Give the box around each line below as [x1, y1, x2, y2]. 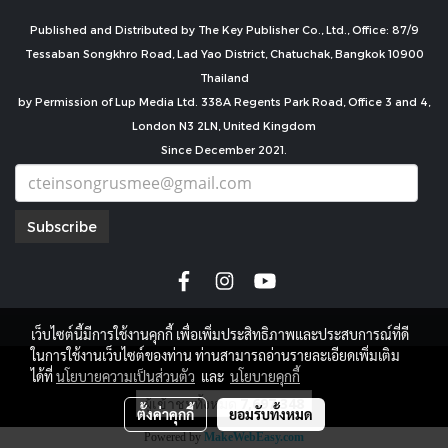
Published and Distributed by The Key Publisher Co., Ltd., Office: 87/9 [29, 23, 419, 36]
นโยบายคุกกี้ [230, 367, 300, 385]
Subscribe [27, 218, 97, 236]
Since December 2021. [161, 143, 287, 156]
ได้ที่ [31, 367, 56, 385]
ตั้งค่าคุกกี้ [136, 405, 194, 423]
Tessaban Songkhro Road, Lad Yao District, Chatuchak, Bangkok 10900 [24, 47, 424, 60]
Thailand [199, 71, 249, 84]
